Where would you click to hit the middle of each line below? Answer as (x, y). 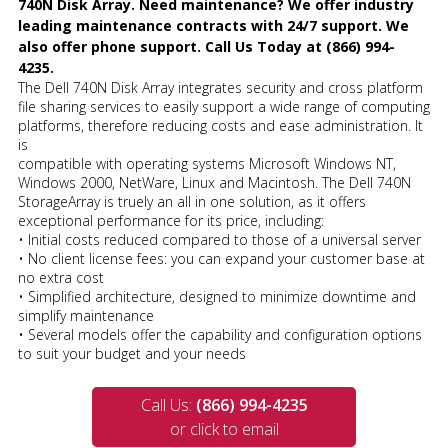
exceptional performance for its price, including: (171, 220)
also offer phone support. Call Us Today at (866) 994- (206, 46)
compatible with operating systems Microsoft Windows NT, (207, 163)
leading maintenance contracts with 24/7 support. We (213, 25)
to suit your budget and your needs (132, 353)
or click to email (224, 429)
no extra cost (61, 277)
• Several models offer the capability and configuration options (220, 334)
